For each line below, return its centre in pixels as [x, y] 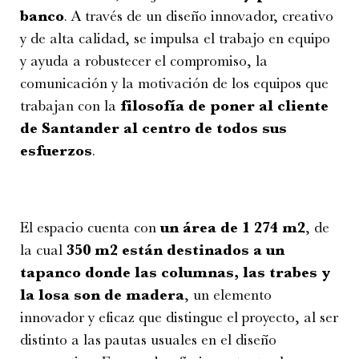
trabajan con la [70, 105]
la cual [43, 250]
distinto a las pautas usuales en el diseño [148, 339]
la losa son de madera [102, 294]
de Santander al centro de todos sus [153, 128]
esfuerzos [56, 150]
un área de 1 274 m [229, 227]
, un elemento [228, 294]
